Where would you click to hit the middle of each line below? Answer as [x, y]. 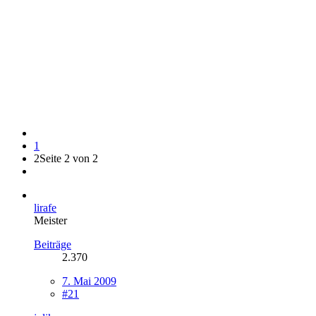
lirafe [45, 207]
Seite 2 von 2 [69, 158]
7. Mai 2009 [89, 281]
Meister [50, 220]
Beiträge [53, 244]
